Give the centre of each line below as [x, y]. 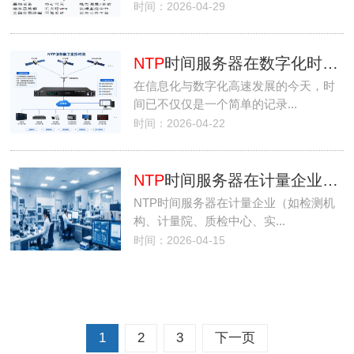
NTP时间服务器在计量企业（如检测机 [234, 202]
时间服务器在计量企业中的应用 [243, 180]
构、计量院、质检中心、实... [209, 220]
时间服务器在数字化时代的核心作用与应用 [243, 63]
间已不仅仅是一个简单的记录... [215, 104]
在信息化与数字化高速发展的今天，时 [234, 85]
